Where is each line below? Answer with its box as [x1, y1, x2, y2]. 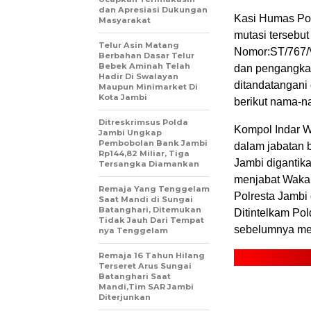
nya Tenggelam [99, 226, 168, 235]
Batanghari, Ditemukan [99, 205, 201, 215]
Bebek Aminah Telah [99, 61, 190, 71]
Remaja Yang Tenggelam [99, 184, 210, 194]
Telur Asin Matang [99, 40, 179, 50]
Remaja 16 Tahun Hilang [99, 251, 205, 260]
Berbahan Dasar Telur [99, 51, 194, 60]
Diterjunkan [99, 292, 151, 302]
